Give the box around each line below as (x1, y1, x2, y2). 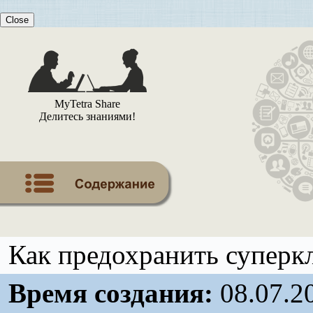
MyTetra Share (54, 98, 120, 110)
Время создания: (8, 278, 213, 308)
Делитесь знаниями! (39, 110, 136, 122)
